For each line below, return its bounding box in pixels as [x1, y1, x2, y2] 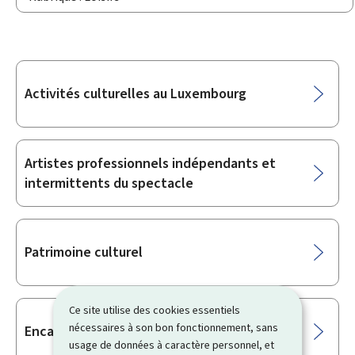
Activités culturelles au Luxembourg [25, 84, 246, 103]
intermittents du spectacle [25, 173, 193, 193]
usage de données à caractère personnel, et [69, 337, 275, 353]
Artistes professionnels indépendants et [25, 153, 276, 173]
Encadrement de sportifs [25, 322, 178, 341]
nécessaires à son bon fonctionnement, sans [69, 319, 279, 335]
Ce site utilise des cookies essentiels [69, 302, 241, 318]
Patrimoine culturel [25, 242, 143, 261]
